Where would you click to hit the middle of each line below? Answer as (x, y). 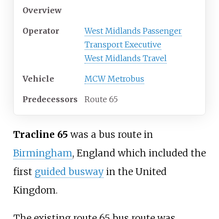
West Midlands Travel (126, 58)
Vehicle (38, 79)
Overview (42, 11)
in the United (135, 171)
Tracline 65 (40, 134)
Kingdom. (35, 190)
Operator (41, 31)
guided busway (69, 171)
